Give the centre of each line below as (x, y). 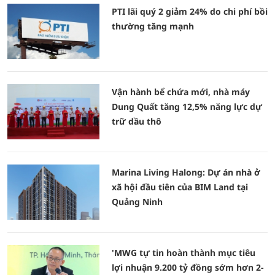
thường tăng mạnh (153, 26)
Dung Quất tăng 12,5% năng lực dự (187, 107)
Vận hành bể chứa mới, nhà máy (181, 92)
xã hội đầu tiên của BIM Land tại (180, 187)
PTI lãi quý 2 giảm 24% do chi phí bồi (190, 11)
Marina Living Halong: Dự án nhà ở (186, 172)
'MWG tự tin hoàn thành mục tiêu (184, 253)
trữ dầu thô (137, 121)
